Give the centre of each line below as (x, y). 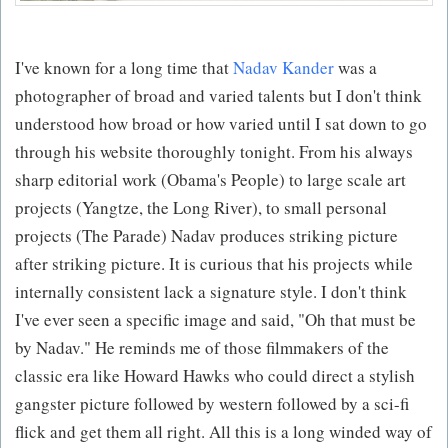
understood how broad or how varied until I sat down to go (221, 124)
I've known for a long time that (124, 68)
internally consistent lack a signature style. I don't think (211, 292)
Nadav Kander (283, 68)
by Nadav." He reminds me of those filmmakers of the (202, 348)
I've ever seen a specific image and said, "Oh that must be (215, 320)
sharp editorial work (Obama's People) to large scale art (210, 180)
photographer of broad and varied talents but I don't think (218, 96)
